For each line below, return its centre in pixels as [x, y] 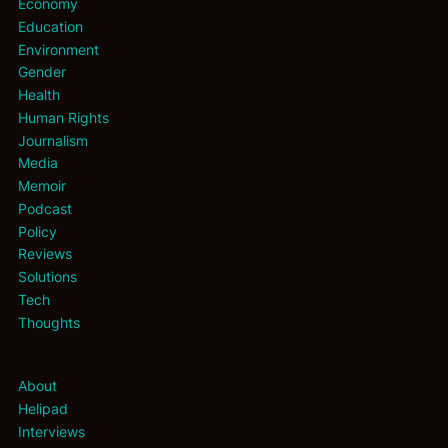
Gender [41, 72]
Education [50, 26]
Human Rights [63, 117]
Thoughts [48, 322]
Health [38, 95]
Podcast [44, 208]
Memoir [41, 186]
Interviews [51, 431]
